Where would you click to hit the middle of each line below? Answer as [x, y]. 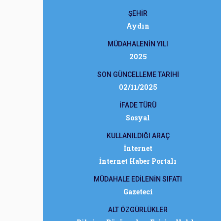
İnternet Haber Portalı [138, 161]
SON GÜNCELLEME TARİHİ [138, 74]
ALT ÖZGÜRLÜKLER [138, 210]
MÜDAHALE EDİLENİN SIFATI [138, 179]
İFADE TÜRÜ [138, 105]
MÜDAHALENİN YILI [138, 44]
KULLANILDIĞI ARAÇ [138, 136]
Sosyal [138, 118]
